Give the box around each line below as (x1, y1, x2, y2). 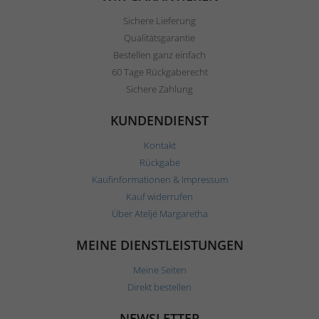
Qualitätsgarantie (124, 31, 195, 44)
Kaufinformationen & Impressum (91, 173, 228, 186)
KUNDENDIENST (110, 112, 209, 129)
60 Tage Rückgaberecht (111, 66, 208, 78)
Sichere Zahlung (126, 83, 193, 95)
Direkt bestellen (127, 281, 192, 293)
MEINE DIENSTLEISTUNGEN (75, 236, 244, 253)
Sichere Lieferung (123, 14, 196, 27)
